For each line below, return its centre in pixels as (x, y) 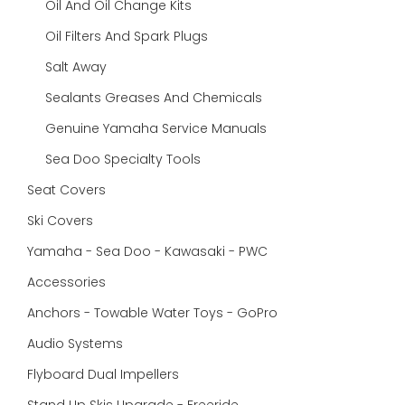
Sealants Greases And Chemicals (154, 98)
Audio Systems (77, 344)
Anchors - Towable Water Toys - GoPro (154, 313)
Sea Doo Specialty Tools (123, 159)
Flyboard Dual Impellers (103, 374)
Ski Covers (62, 221)
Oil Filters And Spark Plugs (127, 36)
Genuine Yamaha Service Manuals (156, 128)
